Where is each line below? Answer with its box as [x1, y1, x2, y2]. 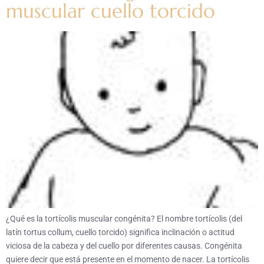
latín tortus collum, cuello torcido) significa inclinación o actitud [6, 227, 235, 237]
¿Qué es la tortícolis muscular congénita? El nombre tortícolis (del [6, 214, 242, 224]
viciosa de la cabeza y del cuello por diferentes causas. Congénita [6, 241, 242, 251]
